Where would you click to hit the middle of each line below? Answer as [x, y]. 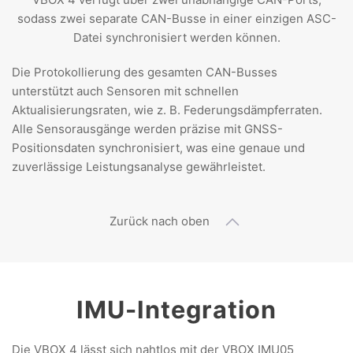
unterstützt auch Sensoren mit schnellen [125, 91]
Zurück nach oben [160, 221]
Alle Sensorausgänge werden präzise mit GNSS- [147, 128]
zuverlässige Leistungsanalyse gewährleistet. [139, 166]
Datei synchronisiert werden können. [176, 37]
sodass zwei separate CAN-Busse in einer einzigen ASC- [176, 18]
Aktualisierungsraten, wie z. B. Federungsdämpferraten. [167, 110]
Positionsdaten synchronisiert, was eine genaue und [158, 147]
